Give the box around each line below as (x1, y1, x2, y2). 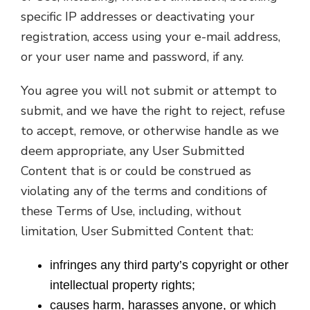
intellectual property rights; (50, 278, 196, 292)
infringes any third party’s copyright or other (50, 258, 289, 272)
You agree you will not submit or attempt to (21, 82, 277, 99)
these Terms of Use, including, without (21, 203, 241, 219)
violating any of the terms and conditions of (21, 183, 267, 199)
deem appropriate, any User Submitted (21, 143, 245, 159)
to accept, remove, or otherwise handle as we (21, 122, 279, 139)
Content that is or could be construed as (21, 163, 251, 179)
